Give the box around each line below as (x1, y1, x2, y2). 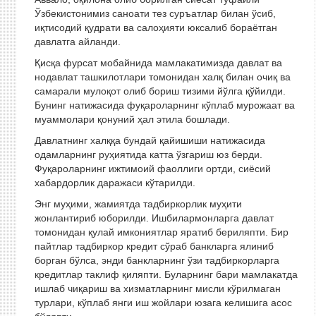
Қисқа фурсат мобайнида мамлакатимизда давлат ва (34, 57, 282, 68)
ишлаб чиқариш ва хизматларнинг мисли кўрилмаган (34, 283, 281, 294)
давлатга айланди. (34, 36, 121, 47)
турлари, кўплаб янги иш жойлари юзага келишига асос (34, 297, 292, 308)
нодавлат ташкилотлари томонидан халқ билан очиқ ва (34, 71, 291, 83)
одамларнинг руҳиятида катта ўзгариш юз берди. (34, 149, 262, 160)
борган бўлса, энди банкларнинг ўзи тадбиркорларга (34, 255, 279, 266)
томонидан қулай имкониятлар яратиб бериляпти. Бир (34, 226, 288, 238)
